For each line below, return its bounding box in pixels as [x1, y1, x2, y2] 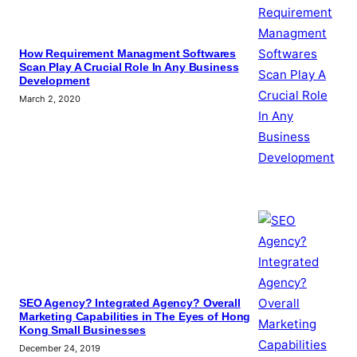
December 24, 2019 [19, 343, 100, 355]
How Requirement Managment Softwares [19, 48, 237, 61]
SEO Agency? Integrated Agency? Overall [19, 297, 241, 310]
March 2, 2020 [19, 93, 80, 105]
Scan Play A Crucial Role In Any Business [19, 61, 239, 74]
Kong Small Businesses [19, 324, 147, 337]
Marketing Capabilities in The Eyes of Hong [19, 311, 251, 324]
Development [19, 75, 90, 88]
